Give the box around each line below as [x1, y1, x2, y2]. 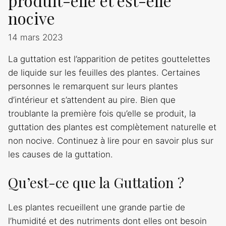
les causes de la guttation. [8, 149, 113, 159]
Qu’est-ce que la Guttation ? [8, 173, 184, 192]
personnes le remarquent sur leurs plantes [8, 81, 178, 91]
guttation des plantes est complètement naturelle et [8, 122, 216, 132]
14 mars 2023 [8, 32, 63, 42]
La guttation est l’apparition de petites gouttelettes [8, 53, 210, 64]
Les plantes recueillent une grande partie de [8, 202, 185, 213]
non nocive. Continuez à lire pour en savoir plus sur [8, 135, 213, 146]
